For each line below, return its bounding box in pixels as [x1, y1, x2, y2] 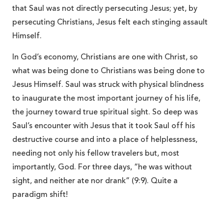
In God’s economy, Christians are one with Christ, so [12, 53, 198, 61]
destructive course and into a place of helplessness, [12, 136, 197, 144]
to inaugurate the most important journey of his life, [12, 94, 200, 103]
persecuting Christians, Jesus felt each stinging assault [12, 18, 208, 27]
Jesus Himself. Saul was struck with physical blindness [12, 81, 204, 89]
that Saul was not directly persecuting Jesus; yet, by [12, 4, 197, 13]
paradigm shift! [12, 191, 70, 199]
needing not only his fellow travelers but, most [12, 149, 179, 158]
